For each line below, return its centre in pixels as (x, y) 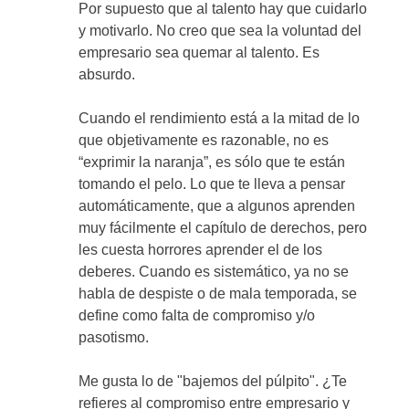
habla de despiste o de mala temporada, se (218, 294)
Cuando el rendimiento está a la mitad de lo (220, 119)
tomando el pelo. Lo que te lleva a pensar (212, 184)
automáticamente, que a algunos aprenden (217, 206)
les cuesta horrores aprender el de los (201, 250)
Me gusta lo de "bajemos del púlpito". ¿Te (213, 382)
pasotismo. (114, 338)
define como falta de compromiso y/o (197, 316)
